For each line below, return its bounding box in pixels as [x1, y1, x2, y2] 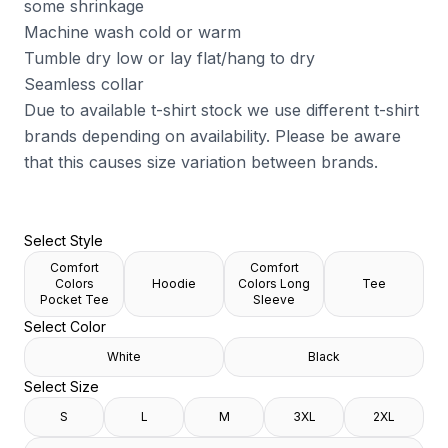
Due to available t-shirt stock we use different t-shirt [24, 100, 419, 120]
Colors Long [238, 276, 310, 291]
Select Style [24, 232, 103, 249]
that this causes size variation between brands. [24, 152, 378, 172]
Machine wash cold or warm [24, 22, 241, 42]
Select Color [24, 318, 106, 335]
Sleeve [253, 292, 295, 307]
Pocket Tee [39, 292, 109, 307]
